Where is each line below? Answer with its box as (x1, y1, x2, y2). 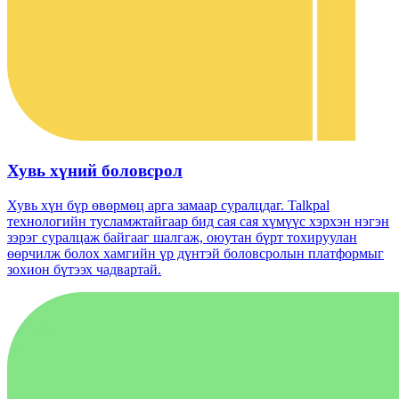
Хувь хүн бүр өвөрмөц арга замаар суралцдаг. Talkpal (7, 197, 330, 213)
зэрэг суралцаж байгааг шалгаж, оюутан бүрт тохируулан (7, 229, 357, 245)
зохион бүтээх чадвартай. (7, 261, 161, 277)
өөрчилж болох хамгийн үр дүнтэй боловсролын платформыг (7, 245, 384, 261)
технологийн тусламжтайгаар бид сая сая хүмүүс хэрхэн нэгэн (7, 213, 389, 229)
